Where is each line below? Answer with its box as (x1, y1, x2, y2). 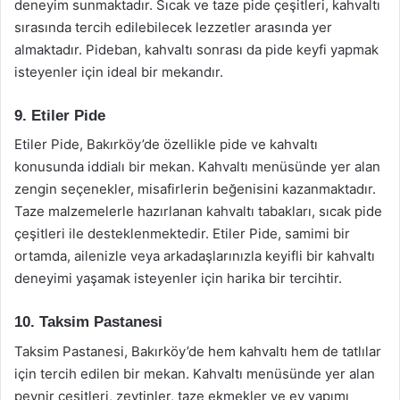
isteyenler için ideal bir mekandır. (14, 62, 223, 80)
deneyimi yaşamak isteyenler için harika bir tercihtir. (14, 270, 342, 287)
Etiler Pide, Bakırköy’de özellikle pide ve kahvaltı (14, 136, 318, 153)
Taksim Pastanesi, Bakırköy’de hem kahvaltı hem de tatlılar (14, 342, 381, 360)
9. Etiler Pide (14, 106, 105, 124)
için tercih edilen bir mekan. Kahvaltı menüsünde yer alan (14, 364, 375, 382)
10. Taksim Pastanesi (14, 313, 162, 330)
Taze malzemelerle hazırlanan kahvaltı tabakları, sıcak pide (14, 203, 382, 220)
